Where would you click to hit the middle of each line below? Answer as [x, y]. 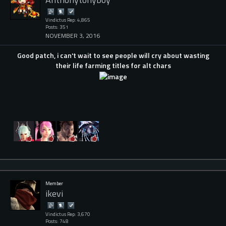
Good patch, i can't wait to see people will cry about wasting [113, 55]
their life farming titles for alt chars [113, 66]
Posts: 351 [57, 27]
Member [54, 183]
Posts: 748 [57, 221]
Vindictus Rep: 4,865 [68, 20]
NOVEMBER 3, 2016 [73, 36]
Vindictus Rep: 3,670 [68, 214]
